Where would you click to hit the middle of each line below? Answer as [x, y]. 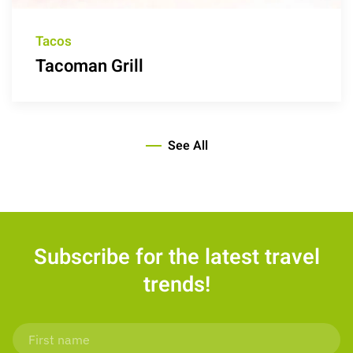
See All [188, 146]
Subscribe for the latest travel [176, 257]
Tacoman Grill [89, 67]
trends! [176, 285]
